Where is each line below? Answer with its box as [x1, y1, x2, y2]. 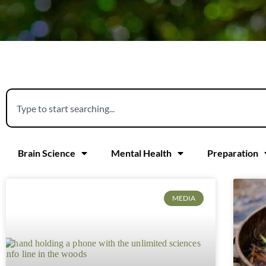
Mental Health [111, 147, 172, 159]
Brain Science [18, 147, 75, 159]
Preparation [207, 147, 258, 159]
